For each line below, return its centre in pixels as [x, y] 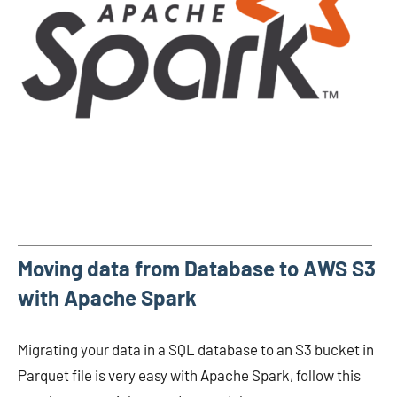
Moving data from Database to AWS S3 [197, 268]
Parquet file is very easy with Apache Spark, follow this [189, 375]
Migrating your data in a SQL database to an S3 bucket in [196, 349]
